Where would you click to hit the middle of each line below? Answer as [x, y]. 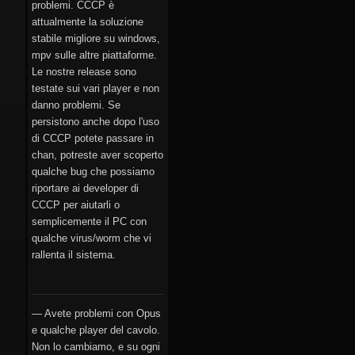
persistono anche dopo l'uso [95, 122]
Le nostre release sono [84, 72]
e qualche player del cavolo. [96, 330]
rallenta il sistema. [74, 255]
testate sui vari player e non [95, 89]
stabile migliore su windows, [96, 39]
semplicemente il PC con [89, 222]
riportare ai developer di [85, 189]
